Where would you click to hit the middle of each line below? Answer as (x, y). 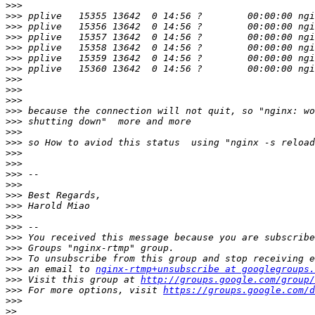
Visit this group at (82, 280)
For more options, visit (93, 290)
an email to (59, 269)
